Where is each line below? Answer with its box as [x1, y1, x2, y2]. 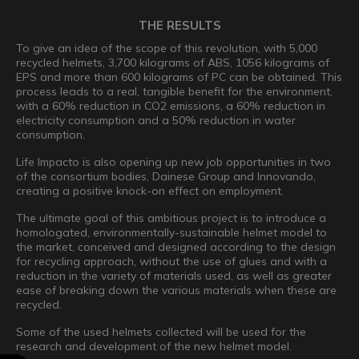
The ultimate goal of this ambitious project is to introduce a [16, 210, 326, 225]
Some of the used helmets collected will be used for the [16, 324, 306, 339]
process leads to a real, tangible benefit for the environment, [16, 83, 333, 99]
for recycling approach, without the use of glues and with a [16, 253, 327, 268]
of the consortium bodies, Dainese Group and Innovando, [16, 168, 316, 184]
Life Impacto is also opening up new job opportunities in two [16, 154, 331, 169]
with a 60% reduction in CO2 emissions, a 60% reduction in [16, 98, 325, 113]
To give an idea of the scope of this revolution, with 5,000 [16, 40, 317, 55]
